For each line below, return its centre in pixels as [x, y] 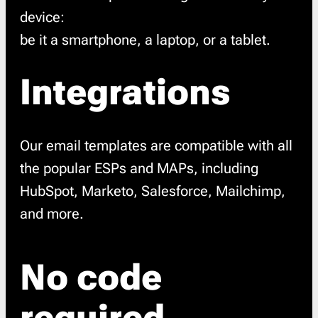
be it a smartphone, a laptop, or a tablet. [145, 40]
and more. [52, 214]
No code [91, 278]
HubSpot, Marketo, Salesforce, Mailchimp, [153, 191]
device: [42, 17]
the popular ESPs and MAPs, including [139, 168]
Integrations [125, 92]
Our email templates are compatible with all [156, 146]
